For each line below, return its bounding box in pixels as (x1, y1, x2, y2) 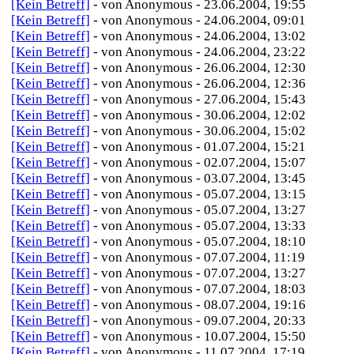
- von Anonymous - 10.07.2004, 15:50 (93, 329, 306, 344)
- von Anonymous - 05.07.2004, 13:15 (93, 186, 306, 201)
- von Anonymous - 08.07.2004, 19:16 (93, 297, 306, 312)
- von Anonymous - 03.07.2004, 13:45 (93, 171, 306, 186)
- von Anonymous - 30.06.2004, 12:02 (93, 107, 306, 122)
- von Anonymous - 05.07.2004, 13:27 (93, 202, 306, 217)
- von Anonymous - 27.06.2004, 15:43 (93, 92, 306, 107)
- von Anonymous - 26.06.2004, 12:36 (93, 76, 306, 91)
